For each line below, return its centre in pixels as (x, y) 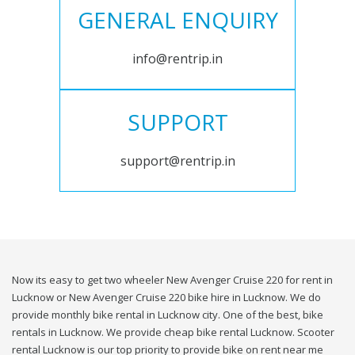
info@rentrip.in (177, 59)
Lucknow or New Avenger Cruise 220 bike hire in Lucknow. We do (166, 298)
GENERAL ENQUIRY (177, 20)
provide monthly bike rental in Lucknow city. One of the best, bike (168, 315)
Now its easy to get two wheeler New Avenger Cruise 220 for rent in (172, 280)
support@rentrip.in (177, 161)
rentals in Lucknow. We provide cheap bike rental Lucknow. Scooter (173, 332)
